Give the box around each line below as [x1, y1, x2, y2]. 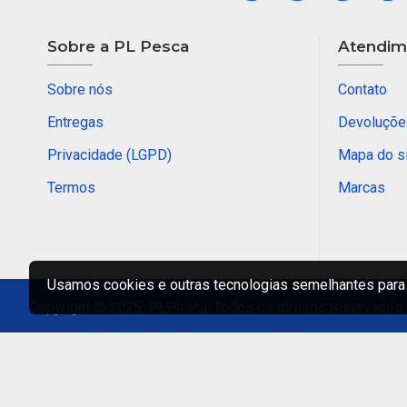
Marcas [338, 179, 385, 196]
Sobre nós [47, 81, 113, 98]
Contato [338, 81, 387, 98]
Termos [47, 179, 95, 196]
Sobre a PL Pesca [47, 37, 189, 55]
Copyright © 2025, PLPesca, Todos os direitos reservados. [29, 299, 405, 316]
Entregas [47, 114, 104, 131]
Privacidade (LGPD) [47, 146, 172, 164]
